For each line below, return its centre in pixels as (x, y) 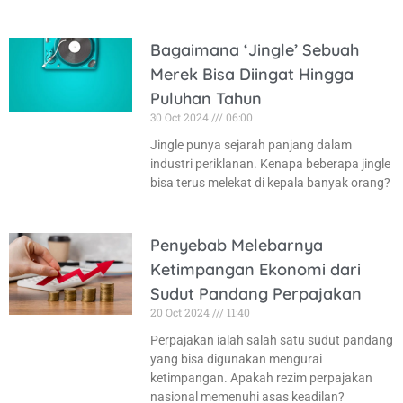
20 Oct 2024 (181, 312)
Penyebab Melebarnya (236, 245)
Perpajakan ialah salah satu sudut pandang (271, 340)
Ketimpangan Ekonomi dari (255, 269)
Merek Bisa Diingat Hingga (251, 74)
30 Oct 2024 (180, 116)
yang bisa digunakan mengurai (236, 358)
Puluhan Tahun (206, 98)
